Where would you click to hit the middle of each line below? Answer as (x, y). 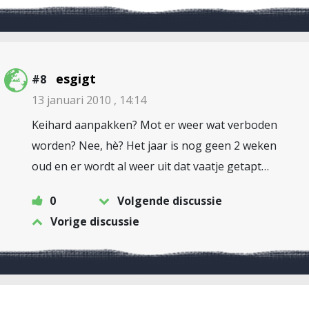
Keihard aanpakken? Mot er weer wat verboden (154, 125)
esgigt (76, 79)
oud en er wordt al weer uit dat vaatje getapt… (150, 166)
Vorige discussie (95, 221)
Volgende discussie (170, 201)
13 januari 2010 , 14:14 (89, 100)
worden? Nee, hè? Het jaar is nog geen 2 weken (154, 146)
